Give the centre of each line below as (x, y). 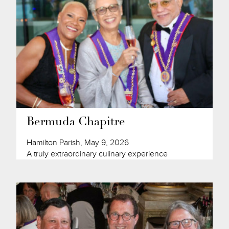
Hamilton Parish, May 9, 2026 (78, 143)
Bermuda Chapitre (76, 123)
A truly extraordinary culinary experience (97, 154)
